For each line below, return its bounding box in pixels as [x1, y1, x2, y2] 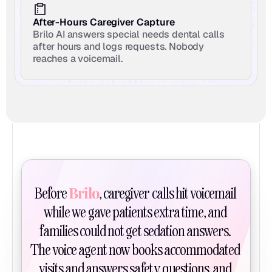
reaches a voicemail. [33, 52, 123, 65]
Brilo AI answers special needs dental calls [33, 28, 225, 41]
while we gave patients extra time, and [44, 203, 226, 221]
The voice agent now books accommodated [30, 241, 240, 259]
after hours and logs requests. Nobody [33, 40, 205, 53]
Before [33, 185, 69, 202]
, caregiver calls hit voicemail [100, 185, 237, 202]
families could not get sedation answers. [39, 222, 231, 240]
